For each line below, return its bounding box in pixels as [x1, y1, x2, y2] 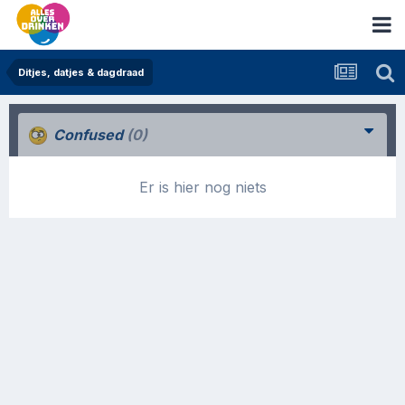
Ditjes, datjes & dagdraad [18, 66, 144, 79]
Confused [50, 126, 127, 144]
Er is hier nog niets [138, 178, 267, 196]
